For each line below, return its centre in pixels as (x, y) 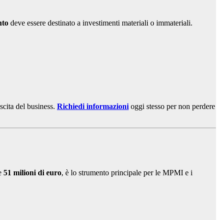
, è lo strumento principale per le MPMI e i (127, 173)
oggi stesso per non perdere (172, 107)
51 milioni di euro (32, 173)
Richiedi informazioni (93, 107)
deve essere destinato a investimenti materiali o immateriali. (100, 23)
